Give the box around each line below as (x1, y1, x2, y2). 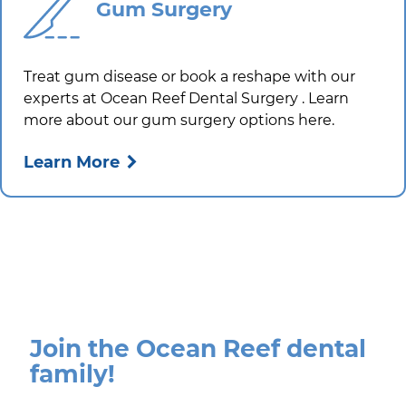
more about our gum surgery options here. (24, 111, 334, 130)
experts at (24, 90, 101, 108)
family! (29, 359, 115, 390)
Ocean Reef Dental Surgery (101, 90, 302, 108)
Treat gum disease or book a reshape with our (24, 68, 355, 86)
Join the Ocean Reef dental (29, 333, 366, 364)
